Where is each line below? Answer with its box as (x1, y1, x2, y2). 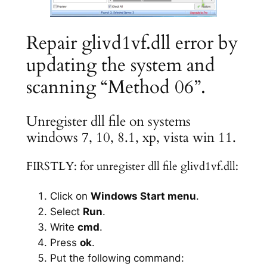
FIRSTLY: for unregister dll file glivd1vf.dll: (26, 159, 238, 175)
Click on (49, 190, 91, 202)
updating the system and (26, 52, 215, 77)
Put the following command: (49, 252, 184, 264)
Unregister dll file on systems (26, 112, 191, 131)
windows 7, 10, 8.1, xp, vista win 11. (26, 128, 236, 147)
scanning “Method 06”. (26, 74, 206, 100)
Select (49, 205, 83, 218)
